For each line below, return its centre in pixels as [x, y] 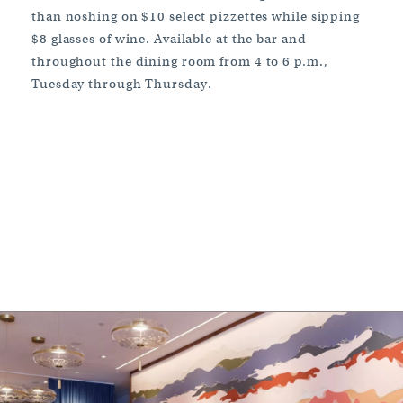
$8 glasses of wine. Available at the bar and [169, 38]
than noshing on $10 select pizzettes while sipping [196, 16]
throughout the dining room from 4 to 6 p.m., [180, 61]
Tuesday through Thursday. [122, 83]
